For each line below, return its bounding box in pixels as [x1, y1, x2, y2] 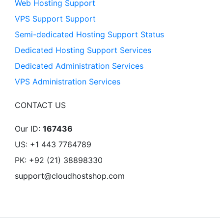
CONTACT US [15, 100, 66, 110]
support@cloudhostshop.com [15, 171, 125, 181]
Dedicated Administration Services [15, 61, 143, 71]
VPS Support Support [15, 14, 96, 24]
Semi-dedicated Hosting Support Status [15, 29, 164, 40]
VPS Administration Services [15, 77, 120, 87]
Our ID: [15, 124, 43, 134]
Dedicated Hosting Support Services [15, 45, 151, 55]
